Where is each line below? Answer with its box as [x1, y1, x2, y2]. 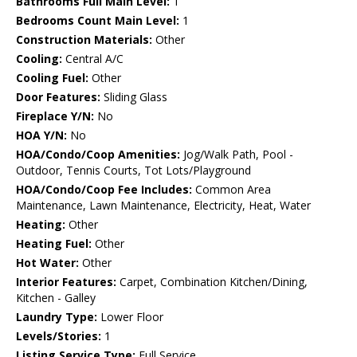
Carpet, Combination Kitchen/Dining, [116, 274, 308, 290]
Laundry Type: [16, 309, 97, 325]
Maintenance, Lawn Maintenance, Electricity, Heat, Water [16, 198, 311, 214]
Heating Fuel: [16, 236, 92, 252]
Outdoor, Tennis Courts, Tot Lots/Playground [16, 163, 251, 178]
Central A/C [62, 51, 124, 67]
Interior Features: [16, 274, 116, 290]
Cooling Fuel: [16, 70, 88, 86]
